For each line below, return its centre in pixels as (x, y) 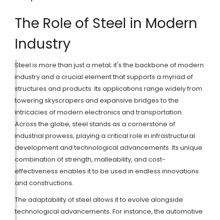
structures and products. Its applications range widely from (109, 89)
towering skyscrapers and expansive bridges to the (97, 101)
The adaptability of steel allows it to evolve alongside (99, 200)
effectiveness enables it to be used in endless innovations (107, 171)
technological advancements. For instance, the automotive (109, 212)
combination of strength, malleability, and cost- (90, 160)
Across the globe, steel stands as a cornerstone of (95, 124)
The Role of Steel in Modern (106, 24)
